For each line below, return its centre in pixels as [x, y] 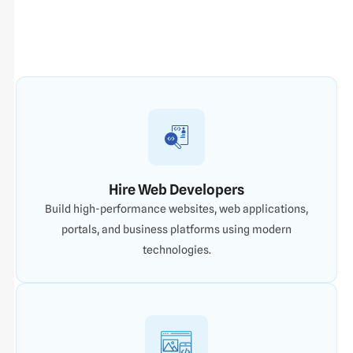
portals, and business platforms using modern [176, 229]
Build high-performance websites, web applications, [176, 208]
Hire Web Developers [176, 189]
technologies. [176, 249]
